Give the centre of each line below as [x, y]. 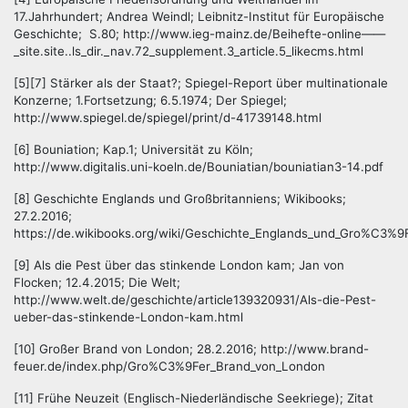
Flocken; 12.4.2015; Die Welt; [97, 283]
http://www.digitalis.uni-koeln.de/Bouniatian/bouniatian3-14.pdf [199, 167]
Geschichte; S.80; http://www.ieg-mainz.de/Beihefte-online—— [199, 34]
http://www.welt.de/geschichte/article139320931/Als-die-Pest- [195, 300]
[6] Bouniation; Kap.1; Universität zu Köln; [133, 150]
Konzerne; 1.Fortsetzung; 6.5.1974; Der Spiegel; [150, 101]
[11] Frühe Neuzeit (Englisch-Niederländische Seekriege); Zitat [194, 398]
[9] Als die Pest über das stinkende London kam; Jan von [179, 265]
